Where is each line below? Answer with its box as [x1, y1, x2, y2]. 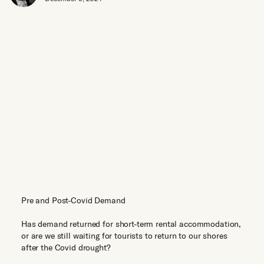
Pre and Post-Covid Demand [21, 195, 126, 206]
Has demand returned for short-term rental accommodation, [21, 219, 242, 229]
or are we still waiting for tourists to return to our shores [21, 230, 227, 241]
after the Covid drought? [21, 242, 111, 253]
